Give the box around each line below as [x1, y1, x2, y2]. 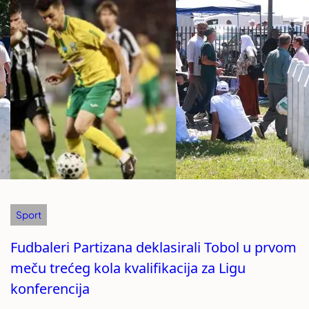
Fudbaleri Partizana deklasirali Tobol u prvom [10, 237, 297, 257]
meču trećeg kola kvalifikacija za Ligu [10, 258, 246, 277]
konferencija [10, 279, 90, 298]
